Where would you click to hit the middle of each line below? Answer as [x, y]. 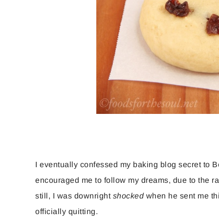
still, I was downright [74, 196]
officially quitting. [66, 212]
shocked [128, 196]
